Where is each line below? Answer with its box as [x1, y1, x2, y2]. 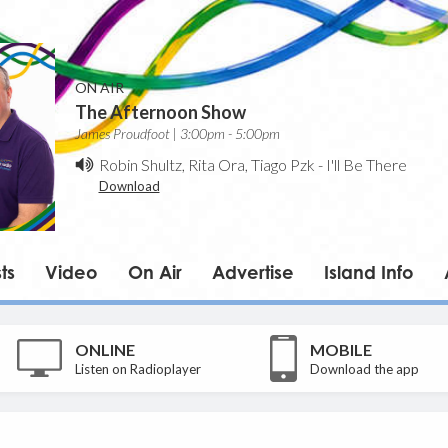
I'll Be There [325, 155, 407, 175]
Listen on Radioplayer [75, 360, 202, 377]
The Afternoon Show [74, 101, 246, 124]
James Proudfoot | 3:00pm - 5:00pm [74, 125, 280, 143]
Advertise [211, 260, 294, 283]
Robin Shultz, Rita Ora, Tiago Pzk [98, 155, 315, 175]
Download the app [309, 360, 419, 377]
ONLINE [75, 339, 136, 359]
